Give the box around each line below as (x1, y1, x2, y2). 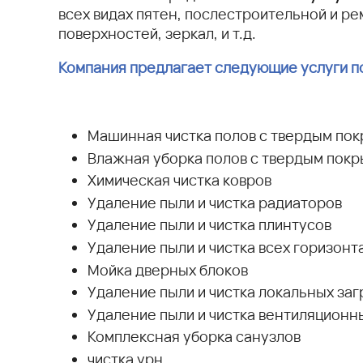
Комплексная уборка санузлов (88, 327, 301, 347)
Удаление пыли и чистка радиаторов (88, 192, 342, 212)
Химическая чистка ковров (88, 170, 271, 190)
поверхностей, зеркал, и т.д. (58, 23, 256, 43)
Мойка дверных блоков (88, 259, 248, 280)
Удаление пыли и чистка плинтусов (88, 215, 331, 235)
